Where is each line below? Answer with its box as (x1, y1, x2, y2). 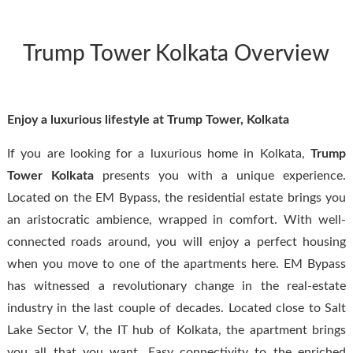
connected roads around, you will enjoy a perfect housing (6, 235, 347, 248)
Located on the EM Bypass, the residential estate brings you (6, 191, 347, 204)
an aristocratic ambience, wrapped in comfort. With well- (6, 213, 347, 226)
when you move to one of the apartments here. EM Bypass (6, 257, 347, 270)
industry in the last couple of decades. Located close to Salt (6, 301, 347, 314)
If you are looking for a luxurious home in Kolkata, (6, 147, 311, 160)
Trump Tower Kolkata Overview (23, 42, 330, 65)
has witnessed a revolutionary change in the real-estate (6, 279, 347, 292)
